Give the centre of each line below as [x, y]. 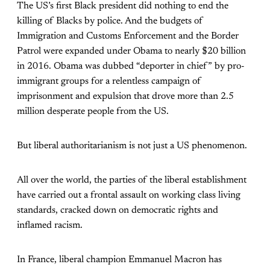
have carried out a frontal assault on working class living [129, 195]
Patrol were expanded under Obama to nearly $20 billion [131, 51]
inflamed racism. [50, 225]
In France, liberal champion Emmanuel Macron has [119, 259]
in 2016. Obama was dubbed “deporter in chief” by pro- [131, 66]
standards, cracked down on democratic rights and [118, 210]
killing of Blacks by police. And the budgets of [110, 21]
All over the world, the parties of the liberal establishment [132, 180]
